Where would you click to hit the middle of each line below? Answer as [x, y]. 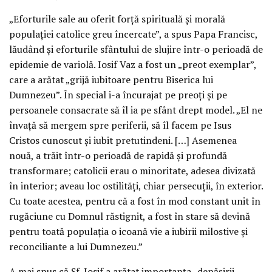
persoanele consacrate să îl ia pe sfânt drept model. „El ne [136, 110]
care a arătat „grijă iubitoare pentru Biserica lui [111, 79]
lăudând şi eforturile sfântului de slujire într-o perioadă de [136, 49]
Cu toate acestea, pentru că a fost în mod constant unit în [135, 201]
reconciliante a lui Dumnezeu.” [76, 246]
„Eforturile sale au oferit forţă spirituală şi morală [117, 19]
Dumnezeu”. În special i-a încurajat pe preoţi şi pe [118, 94]
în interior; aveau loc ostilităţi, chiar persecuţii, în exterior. [136, 185]
